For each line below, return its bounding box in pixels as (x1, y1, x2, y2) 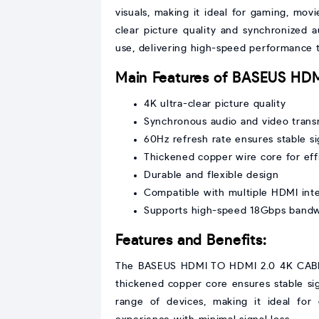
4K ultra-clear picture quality (144, 98, 286, 109)
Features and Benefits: (115, 233, 267, 248)
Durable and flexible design (144, 169, 279, 180)
